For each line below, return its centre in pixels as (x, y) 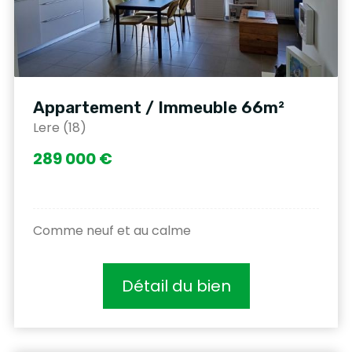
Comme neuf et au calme (112, 231)
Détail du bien (176, 286)
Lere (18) (60, 128)
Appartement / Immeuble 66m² (159, 108)
